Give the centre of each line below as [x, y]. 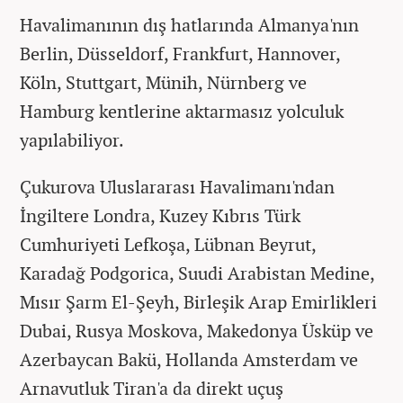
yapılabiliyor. [72, 139]
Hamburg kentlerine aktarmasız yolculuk [182, 111]
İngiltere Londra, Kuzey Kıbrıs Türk [160, 215]
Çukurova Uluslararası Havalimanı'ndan [177, 186]
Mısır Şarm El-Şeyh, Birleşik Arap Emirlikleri [198, 301]
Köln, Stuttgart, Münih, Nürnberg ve [163, 82]
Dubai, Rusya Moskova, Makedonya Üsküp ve [197, 330]
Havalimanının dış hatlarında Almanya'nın [189, 24]
